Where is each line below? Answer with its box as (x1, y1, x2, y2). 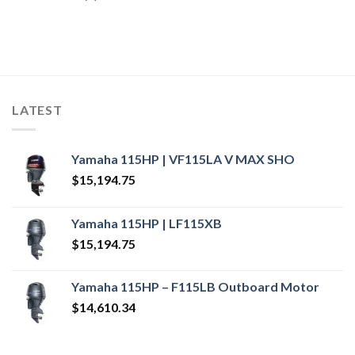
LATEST (12, 102, 63, 118)
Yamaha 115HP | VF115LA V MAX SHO (71, 151, 295, 166)
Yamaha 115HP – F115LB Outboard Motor (71, 278, 319, 294)
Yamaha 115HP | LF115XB (71, 215, 222, 231)
